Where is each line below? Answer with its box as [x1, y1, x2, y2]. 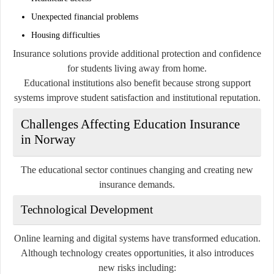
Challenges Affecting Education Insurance [21, 116, 240, 131]
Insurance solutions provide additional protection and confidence [13, 48, 261, 59]
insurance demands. [99, 179, 175, 190]
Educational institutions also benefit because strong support [23, 77, 251, 88]
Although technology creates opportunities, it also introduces [20, 247, 254, 258]
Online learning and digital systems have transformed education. [13, 232, 261, 243]
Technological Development [21, 202, 153, 216]
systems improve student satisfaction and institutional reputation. [13, 92, 261, 103]
